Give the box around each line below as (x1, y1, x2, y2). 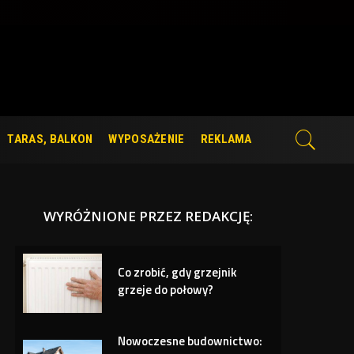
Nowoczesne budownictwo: (118, 331, 263, 350)
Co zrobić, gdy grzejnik (118, 262, 238, 281)
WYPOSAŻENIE (108, 132, 185, 147)
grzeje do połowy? (118, 280, 214, 299)
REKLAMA (200, 132, 252, 147)
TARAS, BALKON (7, 132, 93, 147)
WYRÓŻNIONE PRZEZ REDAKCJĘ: (43, 206, 254, 225)
